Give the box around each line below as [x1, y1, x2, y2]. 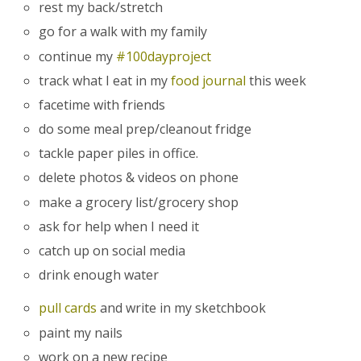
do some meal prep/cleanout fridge [39, 120, 252, 139]
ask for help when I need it [39, 217, 200, 235]
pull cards [39, 299, 98, 317]
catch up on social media [39, 242, 186, 259]
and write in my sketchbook [97, 299, 267, 317]
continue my [39, 47, 117, 65]
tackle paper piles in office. [39, 144, 202, 163]
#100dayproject [116, 47, 215, 65]
